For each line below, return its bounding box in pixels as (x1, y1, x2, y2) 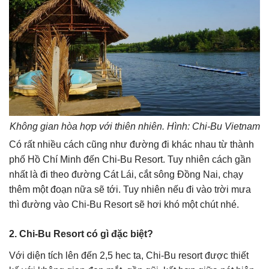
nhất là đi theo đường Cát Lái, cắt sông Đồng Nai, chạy (9, 169, 243, 180)
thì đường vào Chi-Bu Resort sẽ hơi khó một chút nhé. (9, 199, 239, 210)
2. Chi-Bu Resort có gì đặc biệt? (9, 229, 153, 240)
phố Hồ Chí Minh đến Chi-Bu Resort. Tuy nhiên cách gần (9, 154, 251, 165)
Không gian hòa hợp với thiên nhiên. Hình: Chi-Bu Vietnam (9, 121, 260, 132)
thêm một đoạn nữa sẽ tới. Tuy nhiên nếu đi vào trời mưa (9, 184, 251, 195)
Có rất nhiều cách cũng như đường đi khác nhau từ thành (9, 139, 254, 150)
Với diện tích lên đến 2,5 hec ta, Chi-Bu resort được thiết (9, 250, 249, 261)
